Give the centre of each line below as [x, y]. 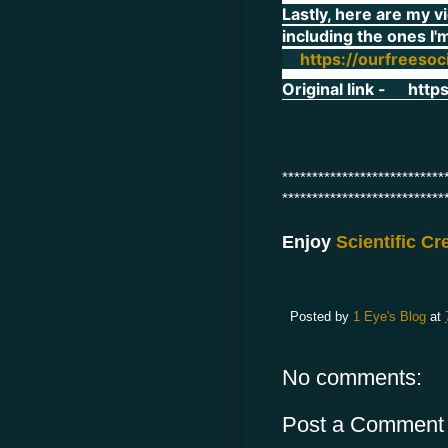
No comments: [352, 377]
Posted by [321, 316]
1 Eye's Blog [389, 316]
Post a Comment [363, 424]
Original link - [336, 88]
